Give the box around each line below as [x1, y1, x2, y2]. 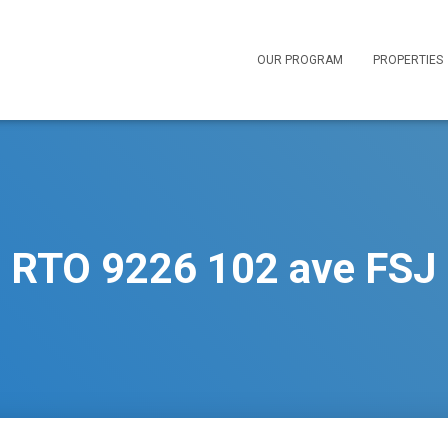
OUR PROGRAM [257, 52, 343, 67]
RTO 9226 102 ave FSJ [11, 243, 437, 293]
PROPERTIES [373, 52, 443, 67]
